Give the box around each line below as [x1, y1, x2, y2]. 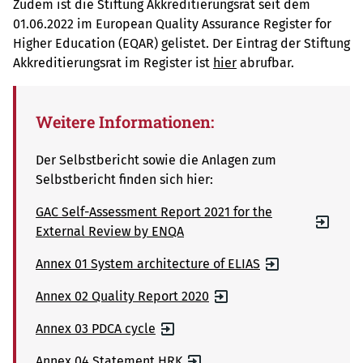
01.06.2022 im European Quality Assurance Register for [13, 16, 331, 32]
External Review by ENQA [36, 224, 184, 240]
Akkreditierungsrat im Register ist [13, 55, 213, 71]
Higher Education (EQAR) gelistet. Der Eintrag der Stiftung [13, 36, 350, 52]
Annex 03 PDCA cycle [36, 321, 156, 337]
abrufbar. [237, 55, 294, 71]
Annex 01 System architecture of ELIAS [36, 256, 260, 272]
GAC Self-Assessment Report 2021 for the [36, 204, 272, 220]
